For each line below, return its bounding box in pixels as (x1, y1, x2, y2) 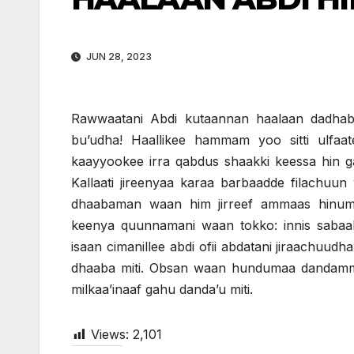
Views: (91, 326, 129, 342)
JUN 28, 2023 (84, 50, 152, 62)
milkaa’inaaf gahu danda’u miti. (71, 281, 253, 297)
